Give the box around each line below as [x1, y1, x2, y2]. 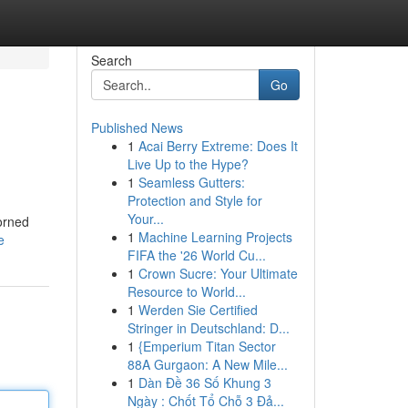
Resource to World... [127, 282, 246, 301]
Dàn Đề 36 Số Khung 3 [138, 373, 271, 392]
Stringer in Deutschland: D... [127, 319, 290, 337]
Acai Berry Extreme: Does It [138, 137, 298, 155]
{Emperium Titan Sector [138, 337, 276, 355]
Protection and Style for [127, 191, 262, 209]
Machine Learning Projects [138, 228, 292, 246]
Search [90, 51, 132, 69]
